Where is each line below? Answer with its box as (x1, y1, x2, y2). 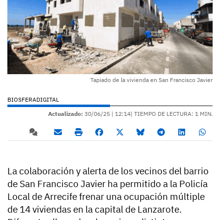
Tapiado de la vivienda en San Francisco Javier (90, 76, 213, 83)
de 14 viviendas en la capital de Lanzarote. (7, 203, 182, 215)
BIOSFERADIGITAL (7, 95, 59, 103)
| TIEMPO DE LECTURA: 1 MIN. (131, 110, 213, 117)
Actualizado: (48, 110, 83, 117)
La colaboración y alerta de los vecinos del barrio (7, 165, 209, 177)
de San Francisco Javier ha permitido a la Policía (7, 177, 208, 190)
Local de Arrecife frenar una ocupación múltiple (7, 190, 205, 202)
